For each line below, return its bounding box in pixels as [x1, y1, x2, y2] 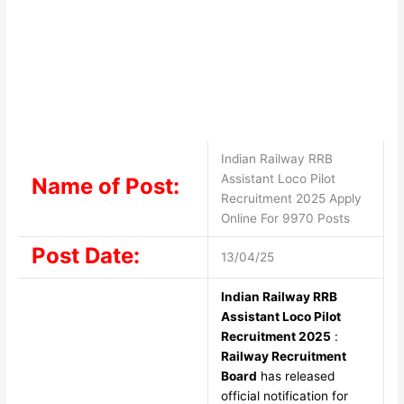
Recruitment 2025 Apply [220, 191, 362, 207]
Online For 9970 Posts [220, 211, 350, 226]
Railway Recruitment [220, 349, 346, 364]
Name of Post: [31, 173, 179, 200]
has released [256, 369, 335, 384]
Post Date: [31, 243, 140, 270]
